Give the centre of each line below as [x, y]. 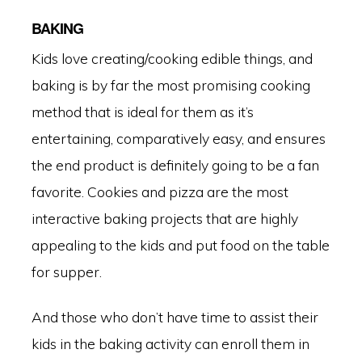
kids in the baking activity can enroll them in [170, 343]
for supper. [66, 272]
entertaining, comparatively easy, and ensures [178, 139]
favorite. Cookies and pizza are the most [160, 192]
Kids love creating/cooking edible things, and [172, 59]
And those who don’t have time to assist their [175, 316]
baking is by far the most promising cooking [170, 85]
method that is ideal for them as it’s [142, 112]
